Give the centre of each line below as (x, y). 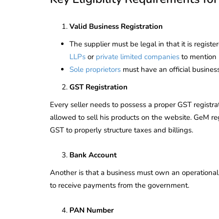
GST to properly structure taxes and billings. (121, 130)
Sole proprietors (95, 69)
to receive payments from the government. (120, 185)
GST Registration (99, 87)
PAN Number (92, 210)
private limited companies (138, 56)
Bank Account (93, 155)
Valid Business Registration (116, 26)
